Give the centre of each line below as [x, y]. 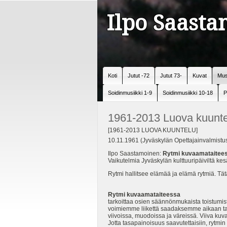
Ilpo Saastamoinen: [135, 154]
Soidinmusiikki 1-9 [130, 93]
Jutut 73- [171, 75]
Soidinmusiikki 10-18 [188, 93]
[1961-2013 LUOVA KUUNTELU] [153, 130]
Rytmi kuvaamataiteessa [144, 194]
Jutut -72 [139, 75]
